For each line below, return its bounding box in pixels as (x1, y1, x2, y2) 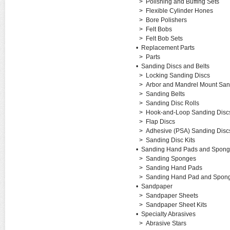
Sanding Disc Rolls (145, 100, 199, 107)
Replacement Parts (141, 44, 195, 51)
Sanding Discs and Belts (141, 63, 209, 70)
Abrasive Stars (145, 220, 186, 227)
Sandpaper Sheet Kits (145, 201, 207, 208)
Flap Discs (145, 118, 175, 125)
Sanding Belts (145, 90, 185, 98)
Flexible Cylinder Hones (145, 7, 213, 14)
